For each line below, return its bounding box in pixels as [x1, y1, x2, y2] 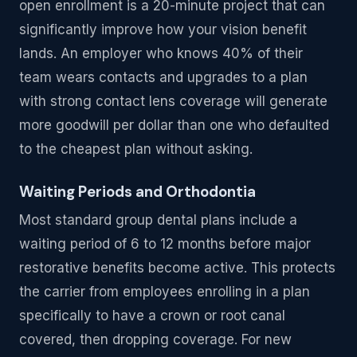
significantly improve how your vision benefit [19, 21, 307, 37]
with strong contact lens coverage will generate [19, 92, 328, 109]
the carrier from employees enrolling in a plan [19, 284, 310, 300]
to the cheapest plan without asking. [19, 140, 253, 157]
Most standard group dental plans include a [19, 212, 297, 228]
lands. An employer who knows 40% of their [19, 45, 303, 61]
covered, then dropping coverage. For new [19, 331, 292, 347]
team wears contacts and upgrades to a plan [19, 69, 308, 85]
